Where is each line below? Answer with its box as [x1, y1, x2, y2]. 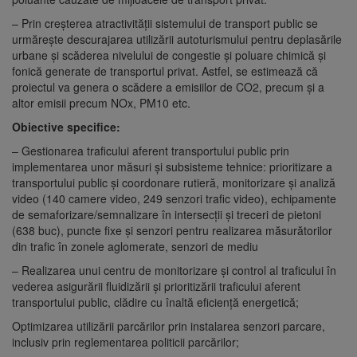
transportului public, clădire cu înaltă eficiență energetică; [12, 293, 299, 310]
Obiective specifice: [12, 118, 120, 135]
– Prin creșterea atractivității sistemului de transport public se [12, 14, 318, 31]
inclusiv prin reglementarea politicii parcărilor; [12, 333, 239, 350]
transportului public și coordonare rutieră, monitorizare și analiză [12, 174, 335, 190]
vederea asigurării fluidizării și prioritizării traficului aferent [12, 277, 300, 294]
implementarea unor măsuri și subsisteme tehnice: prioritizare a [12, 158, 332, 175]
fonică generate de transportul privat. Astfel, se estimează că [12, 62, 318, 79]
